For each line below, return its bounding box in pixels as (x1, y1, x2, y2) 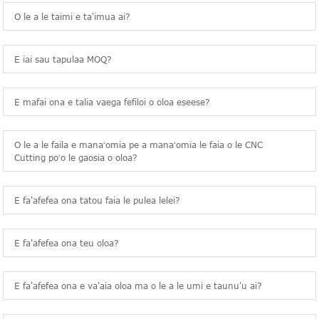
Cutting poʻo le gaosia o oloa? (14, 152, 138, 163)
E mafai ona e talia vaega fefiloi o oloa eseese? (14, 97, 211, 108)
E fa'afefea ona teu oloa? (14, 238, 120, 249)
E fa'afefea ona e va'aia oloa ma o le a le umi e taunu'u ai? (14, 281, 263, 291)
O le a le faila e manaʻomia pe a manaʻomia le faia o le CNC (14, 140, 263, 150)
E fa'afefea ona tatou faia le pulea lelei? (14, 195, 181, 206)
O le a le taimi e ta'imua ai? (14, 11, 131, 22)
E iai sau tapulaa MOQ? (14, 54, 113, 65)
